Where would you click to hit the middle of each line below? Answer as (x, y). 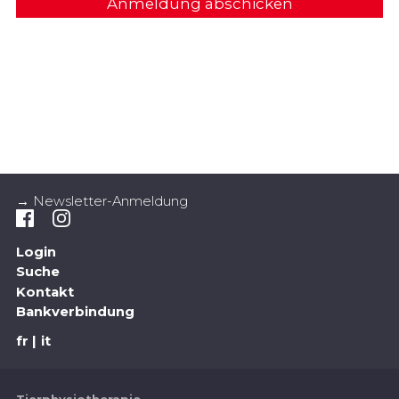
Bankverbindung (75, 312)
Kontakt (45, 292)
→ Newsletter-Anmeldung (102, 202)
